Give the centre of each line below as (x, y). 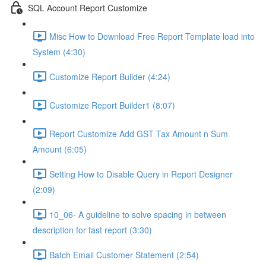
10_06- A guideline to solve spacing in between (138, 214)
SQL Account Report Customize (88, 7)
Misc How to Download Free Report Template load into (152, 36)
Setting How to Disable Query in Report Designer (141, 174)
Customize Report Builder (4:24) (110, 76)
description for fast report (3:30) (92, 230)
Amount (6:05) (60, 149)
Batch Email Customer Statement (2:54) (124, 254)
